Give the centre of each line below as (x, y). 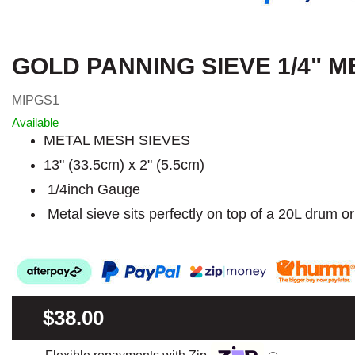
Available (35, 122)
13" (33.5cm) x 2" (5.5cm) (124, 164)
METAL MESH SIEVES (117, 140)
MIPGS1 (36, 100)
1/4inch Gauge (92, 189)
